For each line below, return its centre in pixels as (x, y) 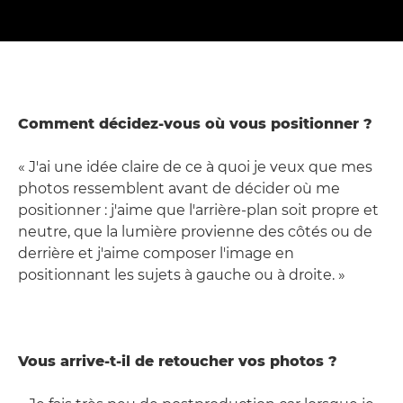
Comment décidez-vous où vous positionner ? (195, 124)
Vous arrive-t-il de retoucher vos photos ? (178, 362)
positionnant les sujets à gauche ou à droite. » (182, 275)
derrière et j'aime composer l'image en (156, 254)
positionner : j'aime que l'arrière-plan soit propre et (198, 210)
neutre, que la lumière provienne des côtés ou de (195, 232)
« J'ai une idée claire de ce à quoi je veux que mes (195, 167)
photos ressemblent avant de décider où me (179, 189)
